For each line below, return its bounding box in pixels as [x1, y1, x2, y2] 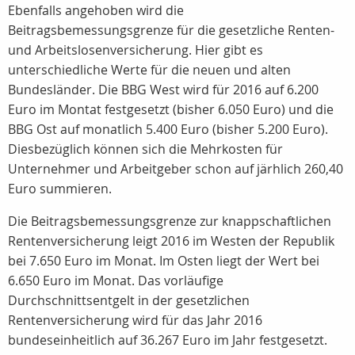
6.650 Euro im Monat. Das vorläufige [8, 272, 223, 289]
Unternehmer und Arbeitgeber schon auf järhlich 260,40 [8, 160, 343, 177]
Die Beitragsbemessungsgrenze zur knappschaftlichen [8, 212, 331, 230]
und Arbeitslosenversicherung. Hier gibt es [8, 41, 263, 59]
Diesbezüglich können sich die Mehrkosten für [8, 140, 283, 158]
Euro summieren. [8, 180, 112, 197]
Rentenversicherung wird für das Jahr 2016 [8, 311, 262, 329]
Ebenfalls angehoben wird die [8, 2, 184, 19]
